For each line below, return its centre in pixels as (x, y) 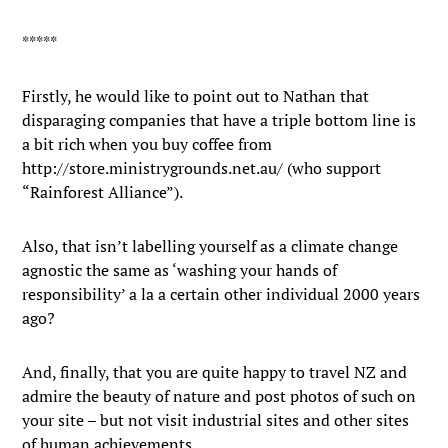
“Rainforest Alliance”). (103, 192)
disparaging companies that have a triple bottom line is (219, 120)
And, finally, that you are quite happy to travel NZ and (215, 372)
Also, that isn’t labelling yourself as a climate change (210, 246)
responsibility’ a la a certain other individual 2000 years (221, 294)
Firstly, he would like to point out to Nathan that (196, 96)
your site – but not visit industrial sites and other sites (216, 420)
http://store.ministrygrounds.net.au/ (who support (202, 168)
